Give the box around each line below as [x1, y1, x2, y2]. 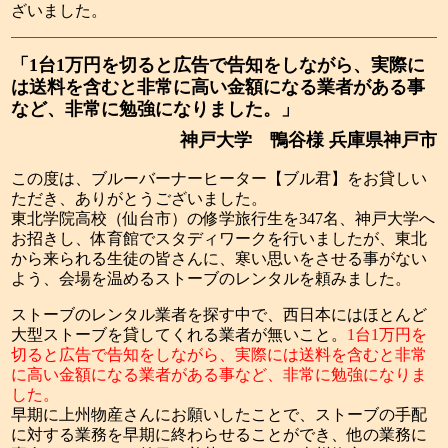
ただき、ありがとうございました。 [11, 190, 268, 208]
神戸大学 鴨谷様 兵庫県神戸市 [179, 130, 437, 151]
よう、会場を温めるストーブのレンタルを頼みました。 [11, 270, 412, 288]
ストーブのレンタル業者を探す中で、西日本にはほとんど [11, 306, 428, 324]
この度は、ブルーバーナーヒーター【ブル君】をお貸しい [11, 170, 428, 188]
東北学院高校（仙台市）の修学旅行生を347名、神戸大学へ [11, 210, 436, 228]
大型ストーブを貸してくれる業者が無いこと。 [11, 326, 348, 344]
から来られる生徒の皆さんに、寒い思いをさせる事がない [11, 250, 428, 268]
